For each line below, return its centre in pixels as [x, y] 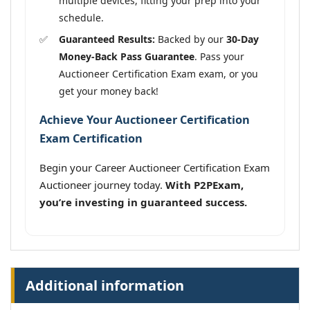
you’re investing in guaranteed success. [143, 202]
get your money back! [109, 91]
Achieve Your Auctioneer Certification [145, 119]
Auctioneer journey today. [102, 185]
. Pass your [219, 56]
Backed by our [191, 39]
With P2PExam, [204, 185]
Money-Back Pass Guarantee [127, 56]
